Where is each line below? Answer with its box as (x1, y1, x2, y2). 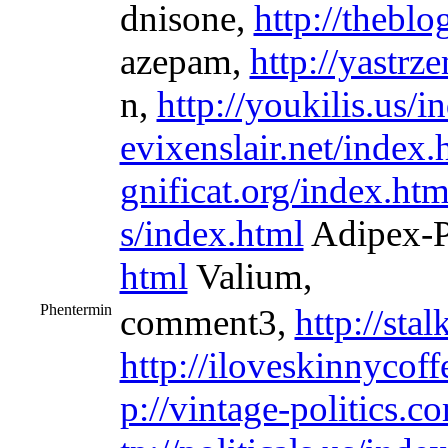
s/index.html (119, 213, 304, 254)
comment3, (119, 302, 295, 343)
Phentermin (39, 301, 112, 318)
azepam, (119, 41, 250, 82)
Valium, (187, 256, 312, 297)
